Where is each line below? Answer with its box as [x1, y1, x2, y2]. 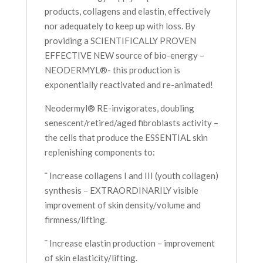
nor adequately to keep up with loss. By [44, 21, 195, 32]
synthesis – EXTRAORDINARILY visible [44, 185, 198, 196]
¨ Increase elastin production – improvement [44, 238, 215, 249]
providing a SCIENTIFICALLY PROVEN [44, 35, 196, 46]
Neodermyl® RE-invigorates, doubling [44, 103, 194, 114]
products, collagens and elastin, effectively [44, 6, 211, 17]
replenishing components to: [44, 147, 155, 158]
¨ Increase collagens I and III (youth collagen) [44, 170, 218, 181]
